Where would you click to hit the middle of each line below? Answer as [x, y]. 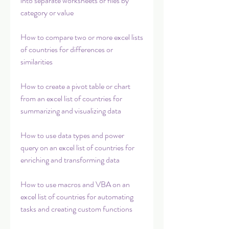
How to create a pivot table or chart [75, 86]
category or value [47, 13]
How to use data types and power [72, 135]
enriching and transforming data [70, 160]
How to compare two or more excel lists [82, 37]
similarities [37, 62]
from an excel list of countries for [71, 98]
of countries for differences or [67, 49]
